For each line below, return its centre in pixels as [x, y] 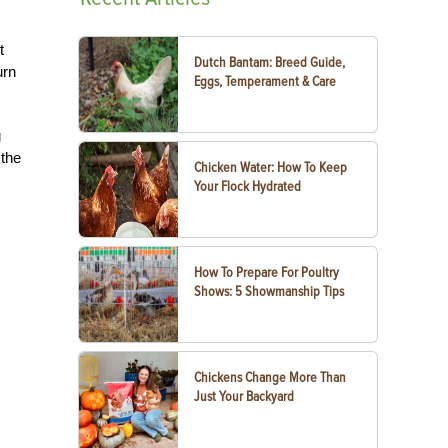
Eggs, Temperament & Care [265, 81]
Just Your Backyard [244, 396]
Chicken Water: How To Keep [271, 167]
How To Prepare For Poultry [267, 272]
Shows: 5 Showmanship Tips [269, 291]
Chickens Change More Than [270, 377]
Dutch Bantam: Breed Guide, [270, 62]
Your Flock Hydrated [248, 186]
